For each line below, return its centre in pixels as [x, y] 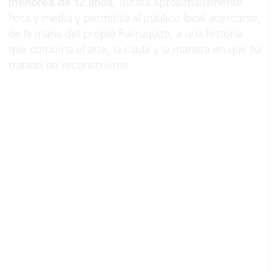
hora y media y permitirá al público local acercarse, [135, 18]
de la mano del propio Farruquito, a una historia [126, 34]
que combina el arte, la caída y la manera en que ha [135, 49]
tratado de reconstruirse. [70, 65]
